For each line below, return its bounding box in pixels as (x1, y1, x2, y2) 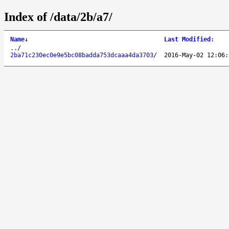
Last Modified (164, 35, 211, 43)
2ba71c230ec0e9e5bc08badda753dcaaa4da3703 (10, 51, 153, 59)
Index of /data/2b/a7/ (4, 10, 112, 24)
